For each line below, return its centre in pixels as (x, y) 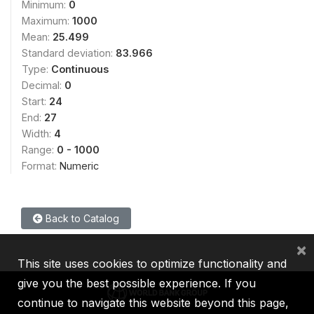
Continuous (80, 69)
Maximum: (47, 21)
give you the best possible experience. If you (137, 283)
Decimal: (43, 85)
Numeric (79, 166)
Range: (39, 150)
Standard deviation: (69, 53)
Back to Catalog (81, 218)
